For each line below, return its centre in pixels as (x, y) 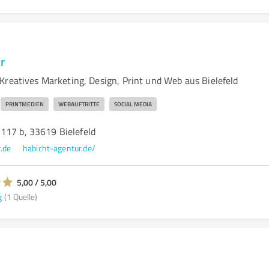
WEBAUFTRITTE (79, 104)
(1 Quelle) (20, 196)
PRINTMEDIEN (24, 104)
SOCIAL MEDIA (133, 104)
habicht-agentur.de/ (59, 148)
